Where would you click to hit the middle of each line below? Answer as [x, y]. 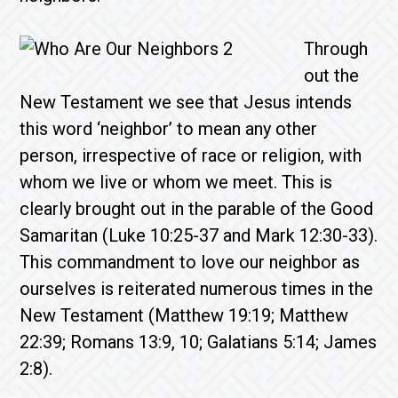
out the [332, 76]
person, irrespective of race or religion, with [191, 155]
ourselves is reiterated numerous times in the [197, 289]
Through [336, 49]
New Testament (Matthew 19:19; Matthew [184, 315]
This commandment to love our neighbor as [190, 262]
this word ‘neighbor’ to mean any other [169, 129]
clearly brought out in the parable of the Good [197, 209]
